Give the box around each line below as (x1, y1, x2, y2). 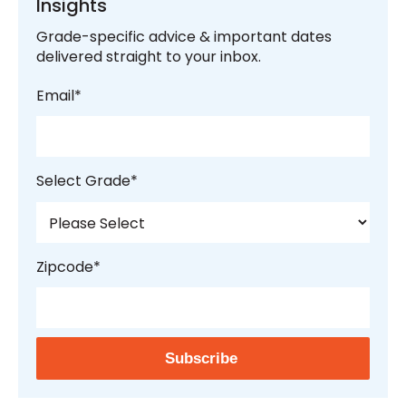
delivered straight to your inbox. (36, 45, 261, 67)
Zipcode (36, 256, 93, 277)
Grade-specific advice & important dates (36, 25, 332, 47)
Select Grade (36, 170, 130, 192)
